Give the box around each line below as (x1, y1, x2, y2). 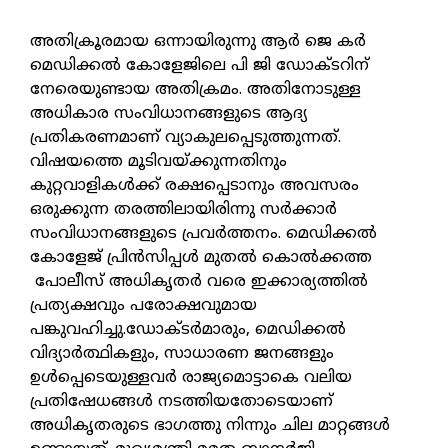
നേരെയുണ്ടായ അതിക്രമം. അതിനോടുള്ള (30, 80, 361, 101)
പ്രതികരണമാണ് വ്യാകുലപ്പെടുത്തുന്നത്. (30, 128, 341, 149)
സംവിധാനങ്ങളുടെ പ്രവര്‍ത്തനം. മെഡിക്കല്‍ (30, 224, 377, 245)
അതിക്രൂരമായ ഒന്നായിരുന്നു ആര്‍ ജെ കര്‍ (30, 32, 366, 53)
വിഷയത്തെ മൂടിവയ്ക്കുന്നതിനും (30, 152, 287, 173)
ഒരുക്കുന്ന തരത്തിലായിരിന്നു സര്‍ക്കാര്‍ (30, 200, 337, 221)
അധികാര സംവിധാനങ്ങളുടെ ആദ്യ (30, 104, 308, 125)
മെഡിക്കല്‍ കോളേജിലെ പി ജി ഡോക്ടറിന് (30, 56, 369, 77)
